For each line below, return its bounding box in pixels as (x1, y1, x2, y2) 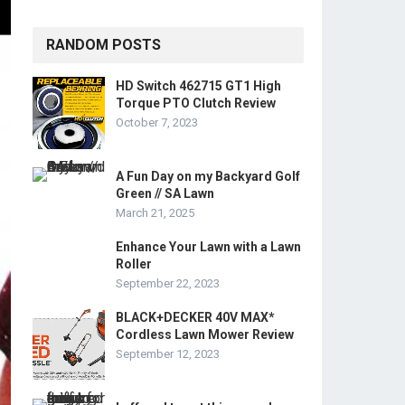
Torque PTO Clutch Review (116, 96, 276, 110)
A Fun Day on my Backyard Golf (116, 169, 300, 184)
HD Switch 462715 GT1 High (116, 79, 281, 93)
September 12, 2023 (116, 347, 220, 361)
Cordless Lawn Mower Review (116, 327, 294, 342)
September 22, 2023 (116, 277, 220, 290)
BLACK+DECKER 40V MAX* (116, 310, 275, 325)
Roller (116, 257, 152, 271)
